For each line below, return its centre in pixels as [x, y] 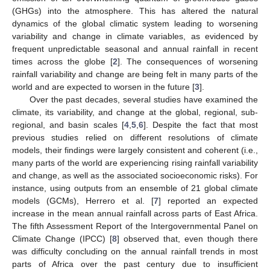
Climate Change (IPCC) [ [62, 238]
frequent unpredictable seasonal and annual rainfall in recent [135, 49]
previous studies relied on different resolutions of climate [135, 137]
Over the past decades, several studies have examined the [143, 99]
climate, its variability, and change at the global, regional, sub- [135, 112]
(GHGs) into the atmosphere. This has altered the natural [135, 11]
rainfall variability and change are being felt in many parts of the [135, 74]
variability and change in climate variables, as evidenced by [135, 36]
